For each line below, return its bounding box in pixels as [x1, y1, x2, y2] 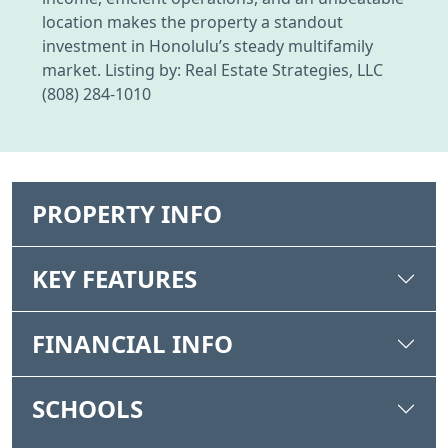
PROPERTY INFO [32, 197, 222, 231]
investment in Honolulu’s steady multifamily [42, 35, 373, 58]
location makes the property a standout [42, 11, 343, 34]
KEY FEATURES [32, 262, 197, 296]
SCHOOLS [32, 392, 143, 426]
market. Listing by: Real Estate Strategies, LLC [42, 59, 383, 82]
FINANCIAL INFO [32, 327, 233, 361]
